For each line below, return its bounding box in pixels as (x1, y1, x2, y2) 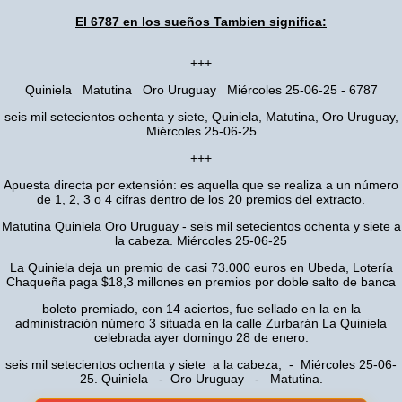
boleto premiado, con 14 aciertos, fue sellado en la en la (41, 301, 361, 316)
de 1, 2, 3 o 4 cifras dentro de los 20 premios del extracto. (37, 192, 365, 206)
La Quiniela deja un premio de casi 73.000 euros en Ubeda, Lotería (9, 260, 393, 275)
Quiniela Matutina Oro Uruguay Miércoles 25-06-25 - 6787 (24, 83, 378, 97)
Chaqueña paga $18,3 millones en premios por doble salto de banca (6, 275, 396, 289)
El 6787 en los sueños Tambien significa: (75, 14, 327, 29)
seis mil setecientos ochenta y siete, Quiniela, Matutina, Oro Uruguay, (4, 109, 398, 124)
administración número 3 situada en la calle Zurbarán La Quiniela (15, 316, 387, 330)
